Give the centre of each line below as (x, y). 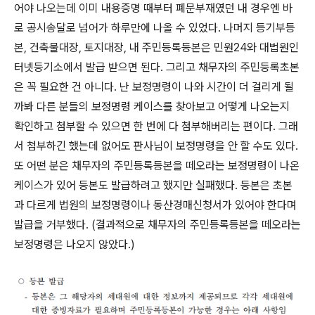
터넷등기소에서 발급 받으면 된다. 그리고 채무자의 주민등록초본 (157, 67)
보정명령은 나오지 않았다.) (75, 245)
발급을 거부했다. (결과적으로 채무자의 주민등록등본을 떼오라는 (157, 225)
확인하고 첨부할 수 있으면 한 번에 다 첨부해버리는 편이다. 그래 (156, 127)
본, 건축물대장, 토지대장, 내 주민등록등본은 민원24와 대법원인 (156, 48)
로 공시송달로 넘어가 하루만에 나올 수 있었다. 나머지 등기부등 (155, 28)
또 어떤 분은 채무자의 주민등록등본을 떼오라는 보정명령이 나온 (157, 166)
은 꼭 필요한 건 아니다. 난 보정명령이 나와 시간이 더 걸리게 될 (154, 87)
